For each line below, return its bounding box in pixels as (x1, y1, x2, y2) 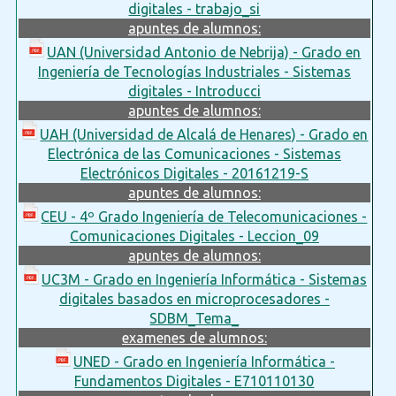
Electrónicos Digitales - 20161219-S (80, 164, 308, 181)
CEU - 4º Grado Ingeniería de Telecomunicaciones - (41, 208, 368, 225)
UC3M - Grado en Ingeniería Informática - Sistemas (41, 270, 367, 287)
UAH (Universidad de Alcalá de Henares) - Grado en (40, 126, 369, 142)
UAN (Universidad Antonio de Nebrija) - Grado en (47, 43, 362, 60)
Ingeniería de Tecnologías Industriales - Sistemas (37, 63, 351, 80)
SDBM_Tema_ (149, 309, 240, 326)
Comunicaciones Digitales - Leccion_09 (69, 227, 319, 244)
